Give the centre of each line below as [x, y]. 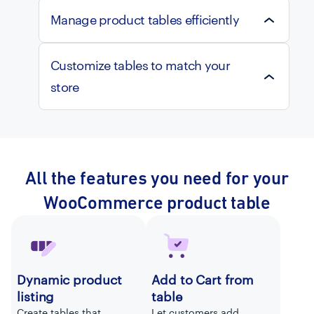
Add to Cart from [203, 280]
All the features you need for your [157, 178]
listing [36, 297]
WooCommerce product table [157, 203]
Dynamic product [69, 280]
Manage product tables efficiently [145, 20]
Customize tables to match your [141, 66]
